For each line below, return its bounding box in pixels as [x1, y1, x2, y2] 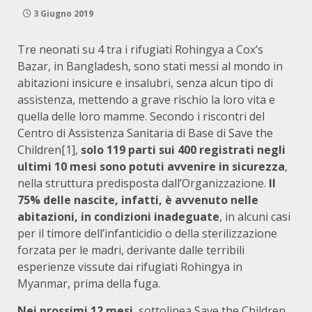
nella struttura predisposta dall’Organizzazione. [17, 175, 269, 191]
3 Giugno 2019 [31, 8, 93, 19]
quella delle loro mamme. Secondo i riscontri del [17, 109, 265, 124]
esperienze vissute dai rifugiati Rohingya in [17, 259, 242, 274]
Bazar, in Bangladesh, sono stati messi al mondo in [17, 58, 283, 74]
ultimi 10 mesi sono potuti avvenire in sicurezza [17, 159, 285, 174]
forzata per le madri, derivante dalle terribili [17, 242, 244, 258]
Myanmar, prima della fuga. [17, 276, 160, 291]
